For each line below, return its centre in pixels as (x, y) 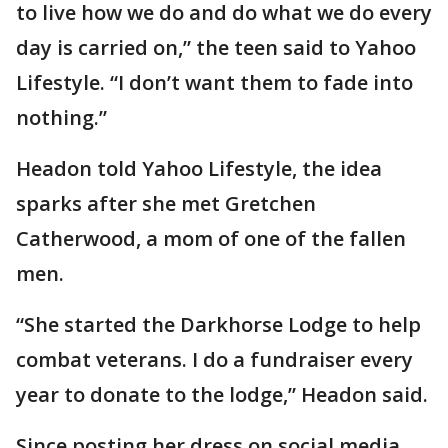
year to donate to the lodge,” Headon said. (222, 395)
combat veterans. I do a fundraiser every (214, 360)
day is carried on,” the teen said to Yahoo (216, 48)
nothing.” (61, 118)
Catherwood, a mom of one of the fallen (211, 239)
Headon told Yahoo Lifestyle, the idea (199, 169)
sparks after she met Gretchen (166, 204)
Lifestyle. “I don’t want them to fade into (214, 83)
